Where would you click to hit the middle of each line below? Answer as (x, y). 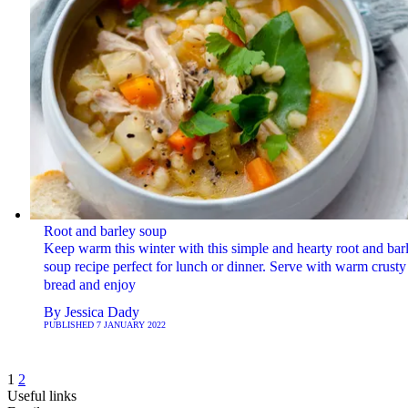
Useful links (42, 396)
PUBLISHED (70, 325)
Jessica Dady (102, 312)
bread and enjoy (89, 285)
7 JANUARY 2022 (131, 325)
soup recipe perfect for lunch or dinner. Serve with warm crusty (224, 267)
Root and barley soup (105, 231)
